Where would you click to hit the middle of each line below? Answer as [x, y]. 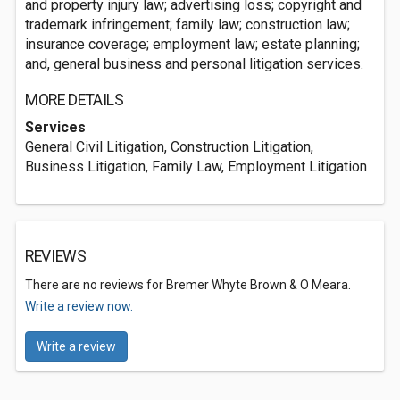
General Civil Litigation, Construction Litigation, [169, 147]
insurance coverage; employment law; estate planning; [192, 44]
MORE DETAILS [75, 100]
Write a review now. [79, 306]
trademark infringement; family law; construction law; [187, 25]
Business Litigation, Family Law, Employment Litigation [196, 167]
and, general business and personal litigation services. [194, 64]
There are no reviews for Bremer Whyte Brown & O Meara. [188, 285]
